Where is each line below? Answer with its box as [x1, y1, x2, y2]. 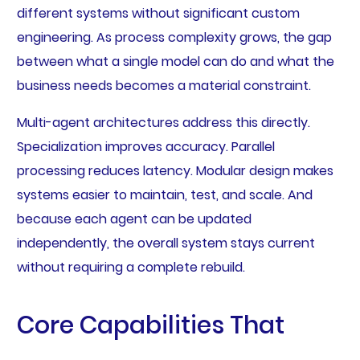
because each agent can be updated [16, 210, 252, 229]
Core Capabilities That [16, 309, 284, 343]
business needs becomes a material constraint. [16, 76, 311, 96]
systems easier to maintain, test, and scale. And [16, 186, 313, 205]
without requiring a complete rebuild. [16, 258, 245, 277]
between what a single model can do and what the [16, 52, 334, 72]
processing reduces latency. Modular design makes [16, 162, 333, 181]
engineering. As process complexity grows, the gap [16, 28, 332, 47]
